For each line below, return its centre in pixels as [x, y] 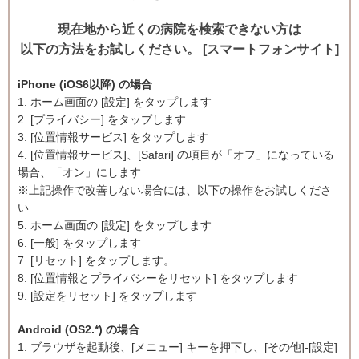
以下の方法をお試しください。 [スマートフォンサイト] [179, 49]
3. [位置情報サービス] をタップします [113, 137]
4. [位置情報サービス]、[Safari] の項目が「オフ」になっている [176, 155]
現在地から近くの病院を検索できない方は [179, 29]
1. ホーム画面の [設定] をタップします [115, 102]
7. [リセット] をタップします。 [96, 260]
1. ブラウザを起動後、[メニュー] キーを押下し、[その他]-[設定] [177, 347]
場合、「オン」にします [79, 172]
